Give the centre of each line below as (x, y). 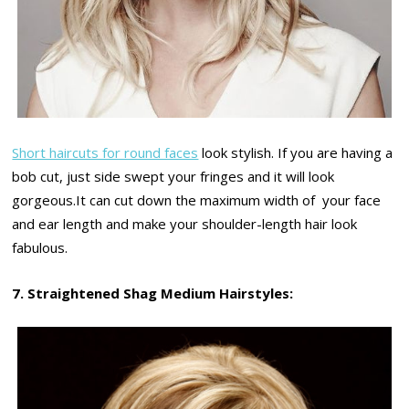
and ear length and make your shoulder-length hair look (185, 223)
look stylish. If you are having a (296, 152)
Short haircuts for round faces (105, 152)
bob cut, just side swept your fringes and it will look (173, 176)
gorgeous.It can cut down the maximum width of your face (197, 199)
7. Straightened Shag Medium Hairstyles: (153, 294)
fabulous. (40, 247)
